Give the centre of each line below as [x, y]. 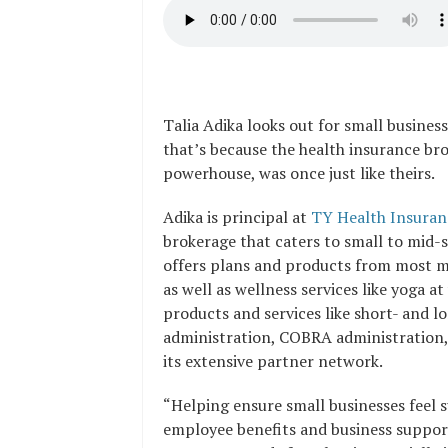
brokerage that [219, 241]
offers [186, 265]
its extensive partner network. [273, 361]
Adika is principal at [237, 217]
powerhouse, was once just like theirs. [300, 173]
